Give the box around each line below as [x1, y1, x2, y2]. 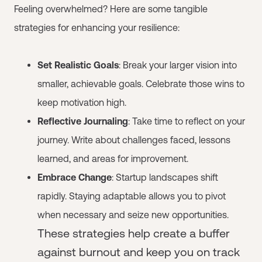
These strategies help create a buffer [37, 226, 230, 240]
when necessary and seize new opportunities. [37, 209, 229, 220]
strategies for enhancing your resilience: [14, 22, 180, 33]
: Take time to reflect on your [128, 116, 245, 126]
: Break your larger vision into [119, 60, 237, 70]
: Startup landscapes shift [112, 172, 218, 182]
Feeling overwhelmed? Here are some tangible [14, 4, 208, 14]
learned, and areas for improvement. [37, 153, 188, 164]
